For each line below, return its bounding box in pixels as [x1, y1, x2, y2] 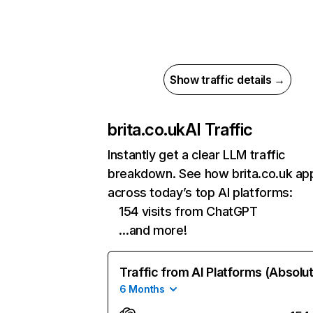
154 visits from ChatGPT [119, 204, 258, 219]
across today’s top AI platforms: [108, 185, 293, 200]
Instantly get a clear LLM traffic [108, 147, 286, 162]
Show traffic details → [170, 73, 285, 87]
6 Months [119, 283, 165, 295]
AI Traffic [184, 119, 253, 140]
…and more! [119, 223, 187, 238]
